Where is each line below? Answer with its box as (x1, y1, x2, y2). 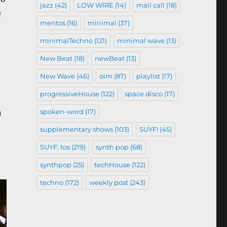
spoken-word (40, 107, 84, 116)
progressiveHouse (40, 89, 99, 98)
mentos (40, 18, 65, 27)
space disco (124, 89, 163, 98)
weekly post (89, 178, 128, 186)
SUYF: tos (40, 142, 70, 151)
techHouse (94, 160, 130, 169)
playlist (136, 71, 160, 80)
